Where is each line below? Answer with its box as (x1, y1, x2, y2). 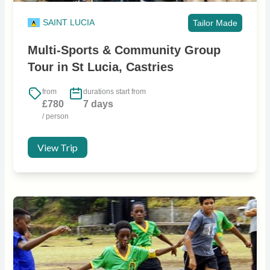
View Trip (37, 141, 78, 153)
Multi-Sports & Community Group (27, 43, 221, 57)
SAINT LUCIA (42, 17, 95, 27)
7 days (83, 98, 113, 109)
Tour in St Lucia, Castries (27, 60, 174, 74)
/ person (42, 111, 69, 121)
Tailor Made (193, 17, 238, 28)
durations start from (83, 87, 146, 96)
